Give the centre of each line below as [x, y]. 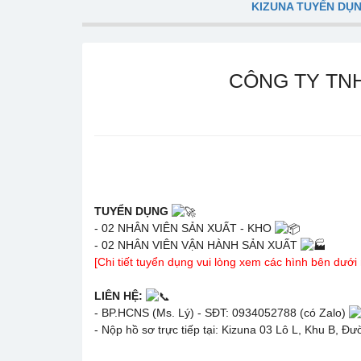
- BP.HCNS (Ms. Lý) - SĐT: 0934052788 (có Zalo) [222, 313]
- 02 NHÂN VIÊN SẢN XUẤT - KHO [185, 228]
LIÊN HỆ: [118, 295]
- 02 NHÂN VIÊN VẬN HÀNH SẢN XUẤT [197, 245]
